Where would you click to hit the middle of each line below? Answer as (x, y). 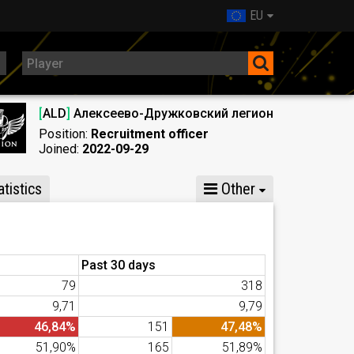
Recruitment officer (150, 134)
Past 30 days (119, 265)
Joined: (60, 149)
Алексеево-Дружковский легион (172, 113)
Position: (65, 134)
